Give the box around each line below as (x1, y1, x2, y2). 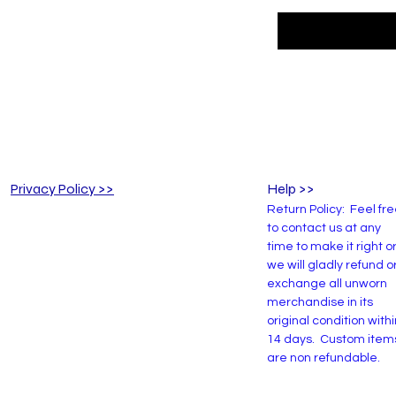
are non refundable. (267, 352, 383, 365)
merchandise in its (267, 296, 373, 309)
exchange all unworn (267, 278, 387, 291)
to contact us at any (267, 222, 381, 235)
